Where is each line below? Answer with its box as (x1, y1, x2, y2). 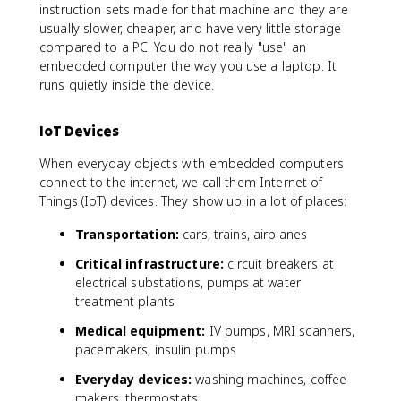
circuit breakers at (224, 254, 334, 272)
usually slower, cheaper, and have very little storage (39, 19, 341, 37)
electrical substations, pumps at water (75, 273, 301, 291)
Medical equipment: (75, 321, 206, 339)
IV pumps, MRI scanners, (205, 321, 355, 339)
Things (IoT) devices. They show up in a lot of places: (39, 192, 347, 209)
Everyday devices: (75, 370, 192, 388)
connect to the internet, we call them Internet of (39, 173, 323, 191)
